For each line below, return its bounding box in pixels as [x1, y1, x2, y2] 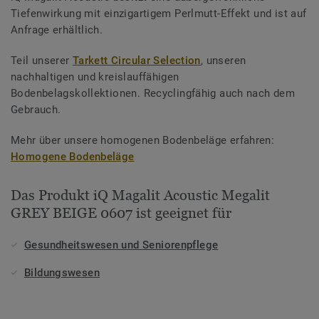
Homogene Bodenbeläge [11, 150, 135, 164]
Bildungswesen [24, 266, 100, 280]
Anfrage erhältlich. [11, 23, 103, 37]
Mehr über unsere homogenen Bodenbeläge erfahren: [11, 134, 275, 147]
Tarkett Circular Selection [72, 54, 201, 68]
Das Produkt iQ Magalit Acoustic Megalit [11, 187, 270, 204]
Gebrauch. [11, 103, 61, 117]
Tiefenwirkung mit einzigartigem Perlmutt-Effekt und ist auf [11, 7, 307, 21]
